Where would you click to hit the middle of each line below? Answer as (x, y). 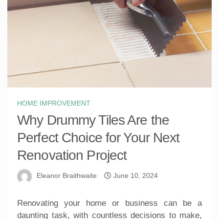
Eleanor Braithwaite (67, 176)
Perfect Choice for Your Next (99, 137)
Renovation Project (72, 155)
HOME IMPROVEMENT (54, 103)
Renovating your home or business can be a (109, 203)
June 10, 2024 (136, 176)
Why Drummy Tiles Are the (93, 120)
